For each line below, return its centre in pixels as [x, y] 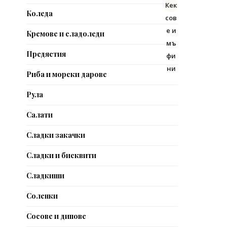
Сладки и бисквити [61, 156]
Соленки [42, 196]
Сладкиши [45, 176]
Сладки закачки [56, 135]
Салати [40, 115]
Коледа [40, 14]
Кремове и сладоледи [65, 34]
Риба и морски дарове [67, 74]
